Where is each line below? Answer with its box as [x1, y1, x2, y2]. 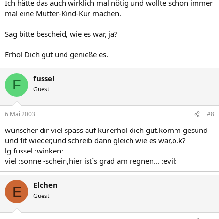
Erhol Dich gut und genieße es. [5, 49, 108, 59]
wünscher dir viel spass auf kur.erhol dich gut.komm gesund [5, 125, 208, 135]
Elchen [33, 180, 58, 190]
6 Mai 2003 [5, 110, 35, 118]
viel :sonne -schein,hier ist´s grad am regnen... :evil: [5, 156, 177, 166]
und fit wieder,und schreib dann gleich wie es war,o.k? [5, 135, 186, 145]
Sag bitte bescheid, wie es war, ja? [5, 28, 118, 39]
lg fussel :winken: [5, 146, 63, 155]
